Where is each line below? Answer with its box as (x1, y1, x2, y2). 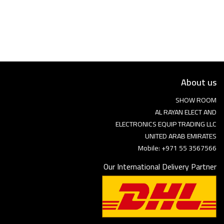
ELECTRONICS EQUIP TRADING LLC (115, 117, 216, 130)
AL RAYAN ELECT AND (155, 105, 216, 118)
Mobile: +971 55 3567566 (138, 141, 216, 154)
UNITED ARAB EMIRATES (145, 129, 216, 142)
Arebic (157, 32, 175, 44)
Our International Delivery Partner (103, 159, 216, 174)
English (191, 32, 211, 44)
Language (185, 12, 216, 27)
